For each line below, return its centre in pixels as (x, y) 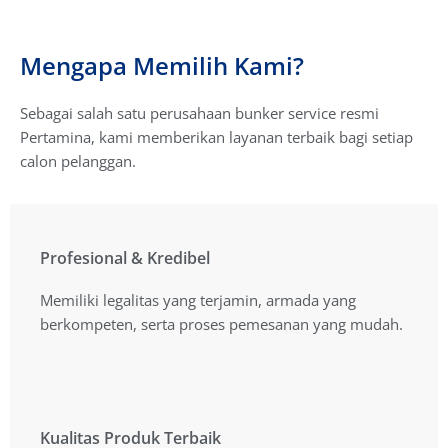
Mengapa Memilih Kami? (162, 66)
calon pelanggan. (78, 161)
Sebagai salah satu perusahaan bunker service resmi (199, 113)
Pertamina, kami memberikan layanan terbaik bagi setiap (216, 137)
